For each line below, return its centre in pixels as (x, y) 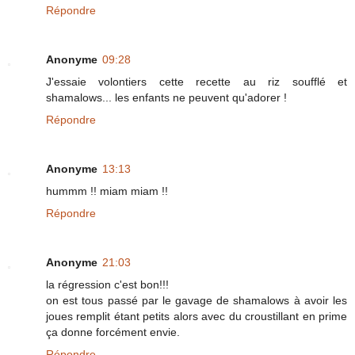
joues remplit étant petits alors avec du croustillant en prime (197, 317)
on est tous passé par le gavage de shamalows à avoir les (197, 301)
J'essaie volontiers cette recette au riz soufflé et (197, 82)
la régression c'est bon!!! (107, 285)
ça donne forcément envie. (113, 332)
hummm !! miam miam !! (107, 191)
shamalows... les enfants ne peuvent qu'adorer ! (166, 98)
